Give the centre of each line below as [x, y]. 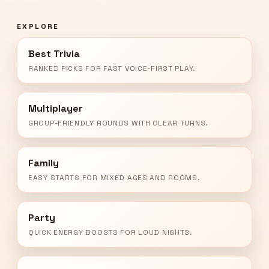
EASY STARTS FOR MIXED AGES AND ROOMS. [114, 178]
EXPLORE [38, 27]
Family [44, 163]
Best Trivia [54, 54]
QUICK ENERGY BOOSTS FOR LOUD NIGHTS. [110, 233]
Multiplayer [56, 109]
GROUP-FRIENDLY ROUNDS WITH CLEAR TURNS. [119, 123]
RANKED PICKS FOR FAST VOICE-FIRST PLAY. [112, 69]
